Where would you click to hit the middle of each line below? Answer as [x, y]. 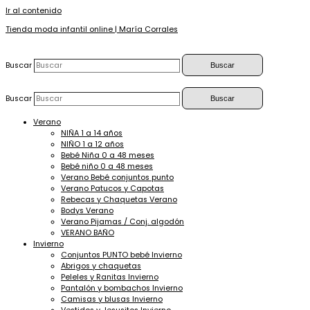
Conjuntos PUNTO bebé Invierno [121, 255]
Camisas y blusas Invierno [112, 299]
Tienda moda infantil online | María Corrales [92, 29]
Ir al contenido [34, 11]
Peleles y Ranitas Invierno [110, 277]
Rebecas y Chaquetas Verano [119, 199]
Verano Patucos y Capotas [112, 188]
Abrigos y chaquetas [101, 266]
